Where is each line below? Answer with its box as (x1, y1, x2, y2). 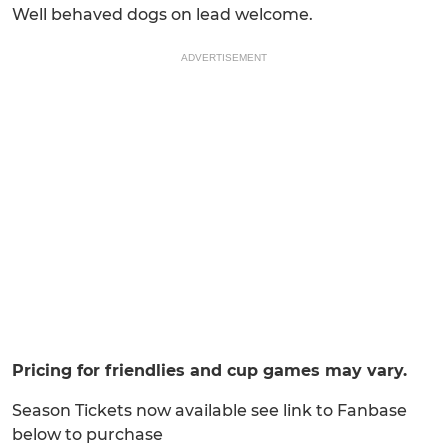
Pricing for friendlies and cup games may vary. (12, 361, 407, 381)
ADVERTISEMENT (181, 52, 267, 64)
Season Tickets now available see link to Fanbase (12, 401, 407, 421)
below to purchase (12, 425, 163, 445)
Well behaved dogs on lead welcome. (12, 5, 313, 25)
